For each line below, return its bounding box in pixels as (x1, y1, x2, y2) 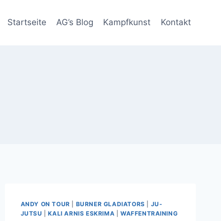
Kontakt (160, 17, 191, 28)
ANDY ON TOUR (20, 200, 70, 208)
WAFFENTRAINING (120, 209, 178, 217)
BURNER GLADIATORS (75, 200, 145, 208)
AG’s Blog (56, 17, 94, 28)
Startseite (7, 17, 46, 28)
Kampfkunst (103, 17, 151, 28)
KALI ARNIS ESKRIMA (48, 209, 115, 217)
